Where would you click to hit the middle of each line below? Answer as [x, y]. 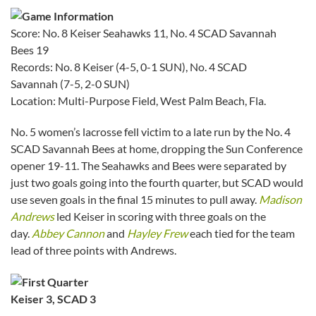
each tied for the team [241, 233]
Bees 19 [30, 49]
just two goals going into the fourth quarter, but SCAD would [157, 182]
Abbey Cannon [68, 233]
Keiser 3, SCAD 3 [53, 299]
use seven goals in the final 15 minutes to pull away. [135, 199]
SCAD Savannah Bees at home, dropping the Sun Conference [157, 148]
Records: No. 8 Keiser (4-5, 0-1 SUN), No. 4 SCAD [129, 66]
